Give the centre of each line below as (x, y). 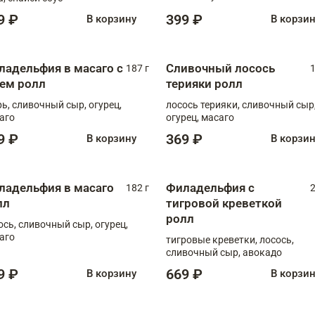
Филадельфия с (210, 187)
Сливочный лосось (220, 68)
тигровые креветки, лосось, (230, 239)
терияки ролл (204, 83)
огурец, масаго (200, 117)
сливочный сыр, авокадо (224, 252)
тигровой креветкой (224, 203)
